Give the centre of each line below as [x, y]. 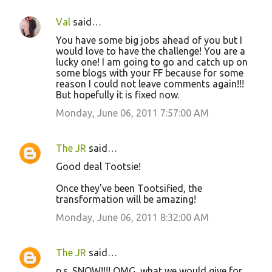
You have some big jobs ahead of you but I [149, 40]
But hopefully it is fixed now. [117, 95]
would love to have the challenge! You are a [151, 51]
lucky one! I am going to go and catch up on [152, 62]
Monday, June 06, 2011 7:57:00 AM [132, 113]
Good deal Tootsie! [98, 167]
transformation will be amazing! [126, 199]
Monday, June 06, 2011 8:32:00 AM [132, 218]
